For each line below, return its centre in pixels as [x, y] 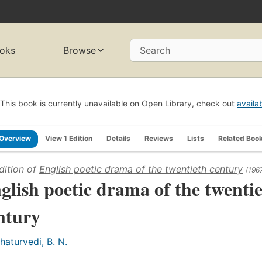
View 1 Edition [69, 138]
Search [155, 51]
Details [118, 138]
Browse [80, 51]
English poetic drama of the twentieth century [141, 169]
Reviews [159, 138]
